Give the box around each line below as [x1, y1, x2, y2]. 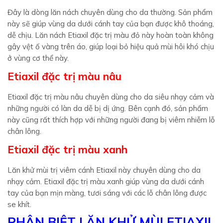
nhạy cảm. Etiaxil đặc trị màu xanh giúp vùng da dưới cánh [7, 177, 204, 186]
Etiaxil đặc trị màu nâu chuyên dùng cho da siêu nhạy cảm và [7, 92, 214, 102]
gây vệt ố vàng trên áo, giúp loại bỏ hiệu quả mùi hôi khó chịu [7, 42, 214, 51]
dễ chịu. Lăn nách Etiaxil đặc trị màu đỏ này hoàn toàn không [7, 30, 214, 40]
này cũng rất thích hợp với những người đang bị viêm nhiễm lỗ [7, 115, 215, 124]
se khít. [7, 200, 31, 209]
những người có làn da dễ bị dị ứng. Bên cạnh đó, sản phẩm [7, 104, 208, 113]
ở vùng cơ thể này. [7, 53, 69, 63]
